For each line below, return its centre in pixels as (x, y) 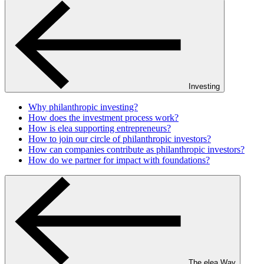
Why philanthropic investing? (83, 107)
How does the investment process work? (103, 118)
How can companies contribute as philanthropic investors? (136, 149)
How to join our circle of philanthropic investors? (120, 139)
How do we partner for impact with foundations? (119, 160)
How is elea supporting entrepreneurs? (100, 128)
